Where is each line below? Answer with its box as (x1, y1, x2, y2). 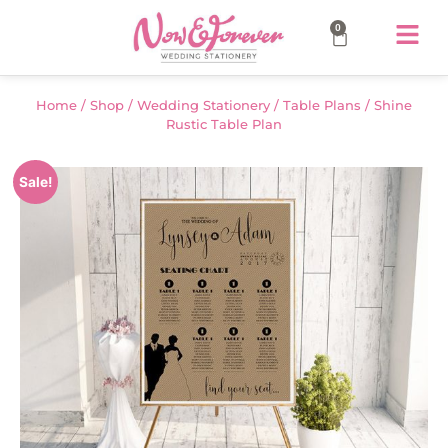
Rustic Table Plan (166, 115, 282, 132)
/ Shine (361, 96, 412, 113)
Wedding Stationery (137, 96, 270, 113)
